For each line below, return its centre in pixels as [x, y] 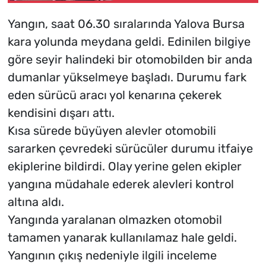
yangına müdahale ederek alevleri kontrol [121, 184]
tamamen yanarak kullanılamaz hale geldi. [122, 238]
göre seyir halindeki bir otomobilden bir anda [130, 60]
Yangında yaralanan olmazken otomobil [115, 220]
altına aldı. [36, 202]
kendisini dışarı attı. [61, 113]
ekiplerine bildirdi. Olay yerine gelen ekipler [124, 167]
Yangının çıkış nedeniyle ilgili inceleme [112, 256]
